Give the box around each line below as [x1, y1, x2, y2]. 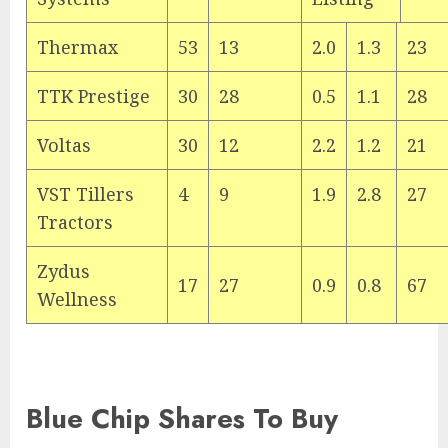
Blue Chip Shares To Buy [26, 399, 338, 439]
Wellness [37, 287, 117, 311]
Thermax [37, 35, 118, 59]
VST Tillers [37, 182, 134, 206]
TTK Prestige [37, 84, 150, 108]
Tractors [37, 210, 113, 234]
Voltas [37, 133, 91, 157]
